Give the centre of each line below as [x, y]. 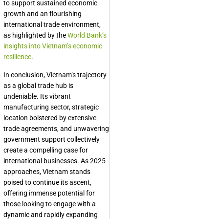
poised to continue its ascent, [47, 182]
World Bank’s [87, 35]
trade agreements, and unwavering [56, 129]
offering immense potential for [49, 193]
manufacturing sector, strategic [51, 107]
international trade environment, [52, 24]
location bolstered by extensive [50, 118]
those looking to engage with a [50, 204]
